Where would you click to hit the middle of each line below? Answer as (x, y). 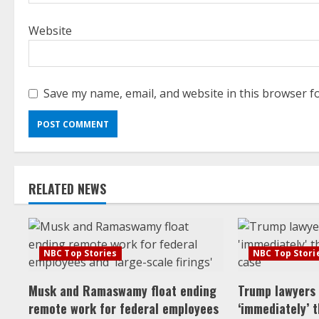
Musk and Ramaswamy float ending (122, 291)
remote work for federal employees (124, 308)
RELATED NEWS (67, 189)
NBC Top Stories (80, 253)
